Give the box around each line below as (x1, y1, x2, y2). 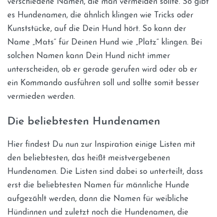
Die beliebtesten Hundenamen (7, 116, 160, 127)
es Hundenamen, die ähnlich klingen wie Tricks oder (7, 11, 193, 20)
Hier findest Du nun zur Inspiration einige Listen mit (7, 140, 195, 149)
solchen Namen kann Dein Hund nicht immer (7, 52, 170, 61)
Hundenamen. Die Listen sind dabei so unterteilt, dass (7, 168, 203, 176)
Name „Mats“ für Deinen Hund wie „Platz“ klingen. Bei (7, 38, 202, 47)
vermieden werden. (7, 93, 75, 101)
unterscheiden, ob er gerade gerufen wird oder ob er (7, 65, 197, 74)
